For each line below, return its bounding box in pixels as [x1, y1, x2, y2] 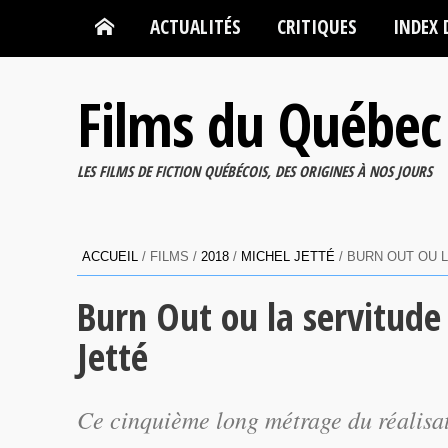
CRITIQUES [277, 13, 357, 40]
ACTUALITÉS [150, 13, 241, 40]
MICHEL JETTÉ [241, 249, 335, 264]
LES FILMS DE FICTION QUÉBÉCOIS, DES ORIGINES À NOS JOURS [77, 161, 432, 181]
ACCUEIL [82, 249, 138, 264]
